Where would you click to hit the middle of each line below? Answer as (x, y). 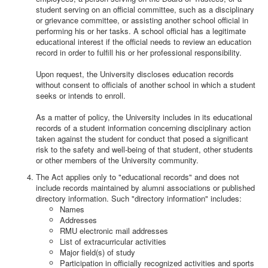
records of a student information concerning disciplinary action (143, 128)
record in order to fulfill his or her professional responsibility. (139, 52)
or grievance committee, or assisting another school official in (142, 20)
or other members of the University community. (117, 160)
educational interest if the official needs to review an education (144, 42)
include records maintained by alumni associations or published (145, 188)
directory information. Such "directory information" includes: (139, 198)
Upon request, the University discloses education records (135, 74)
